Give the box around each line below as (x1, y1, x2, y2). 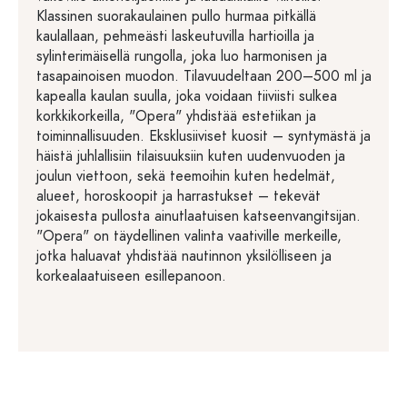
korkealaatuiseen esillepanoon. (36, 266, 226, 286)
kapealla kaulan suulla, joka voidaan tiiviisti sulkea (36, 86, 337, 106)
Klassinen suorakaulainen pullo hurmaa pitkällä (36, 6, 316, 26)
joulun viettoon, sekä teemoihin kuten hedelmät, (36, 166, 335, 186)
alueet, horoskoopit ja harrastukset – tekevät (36, 186, 321, 206)
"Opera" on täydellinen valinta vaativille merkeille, (36, 226, 342, 246)
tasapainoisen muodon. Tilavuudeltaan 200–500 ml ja (36, 66, 372, 86)
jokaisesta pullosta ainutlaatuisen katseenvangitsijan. (36, 206, 361, 226)
